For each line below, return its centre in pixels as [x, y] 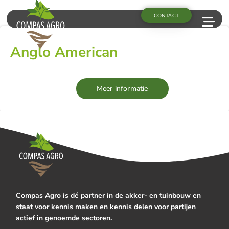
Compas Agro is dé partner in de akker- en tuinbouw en [109, 196]
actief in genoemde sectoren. [64, 218]
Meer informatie [122, 89]
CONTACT [166, 15]
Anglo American [64, 52]
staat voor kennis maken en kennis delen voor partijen [106, 207]
